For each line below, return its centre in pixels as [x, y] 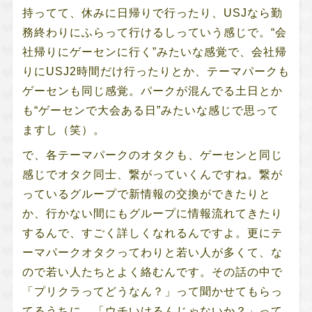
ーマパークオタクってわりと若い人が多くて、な [152, 252]
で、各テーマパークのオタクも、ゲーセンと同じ [152, 155]
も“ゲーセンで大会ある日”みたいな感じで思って [150, 110]
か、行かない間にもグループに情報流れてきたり [152, 213]
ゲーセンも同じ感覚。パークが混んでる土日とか [152, 91]
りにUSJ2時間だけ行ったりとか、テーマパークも [156, 71]
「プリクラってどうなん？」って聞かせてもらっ [152, 291]
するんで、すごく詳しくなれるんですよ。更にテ [152, 233]
